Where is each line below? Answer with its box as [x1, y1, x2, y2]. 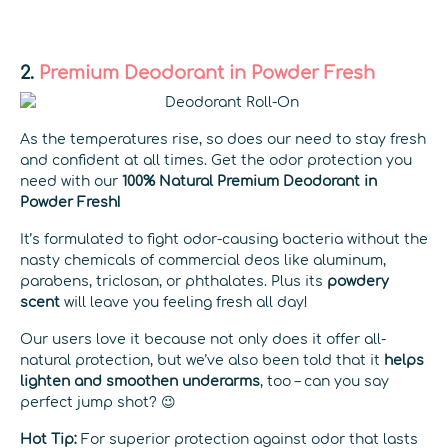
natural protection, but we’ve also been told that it [20, 353, 384, 368]
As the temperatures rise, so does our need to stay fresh [20, 132, 426, 147]
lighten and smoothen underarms [20, 374, 260, 389]
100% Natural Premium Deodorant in [122, 174, 377, 189]
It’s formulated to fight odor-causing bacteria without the [20, 232, 428, 247]
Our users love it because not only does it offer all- [20, 332, 386, 347]
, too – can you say [260, 374, 389, 389]
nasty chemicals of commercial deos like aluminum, [20, 253, 386, 268]
